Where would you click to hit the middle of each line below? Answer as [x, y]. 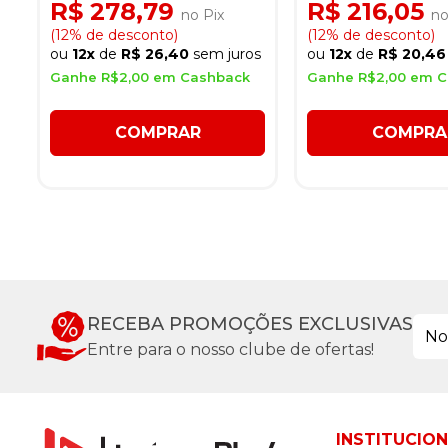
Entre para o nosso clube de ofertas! [230, 349]
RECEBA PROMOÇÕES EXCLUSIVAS [250, 323]
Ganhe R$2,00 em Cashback [150, 76]
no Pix [202, 14]
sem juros [227, 53]
